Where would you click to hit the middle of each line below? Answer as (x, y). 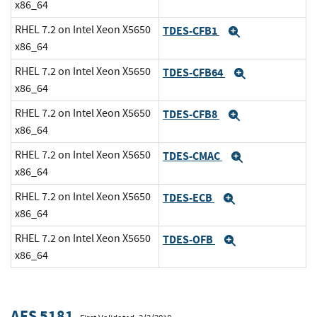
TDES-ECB (189, 198)
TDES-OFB (189, 240)
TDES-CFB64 (194, 73)
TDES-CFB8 (191, 115)
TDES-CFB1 (191, 31)
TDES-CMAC (192, 156)
